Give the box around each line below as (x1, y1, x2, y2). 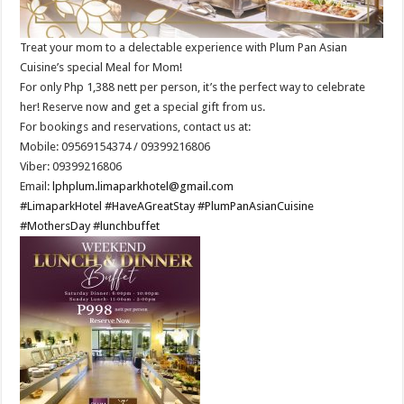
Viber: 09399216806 (20, 159, 123, 173)
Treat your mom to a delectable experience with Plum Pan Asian (20, 40, 348, 54)
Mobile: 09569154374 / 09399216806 (20, 139, 211, 153)
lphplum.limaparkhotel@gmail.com (52, 179, 234, 193)
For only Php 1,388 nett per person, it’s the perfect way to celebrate (20, 79, 366, 94)
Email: (20, 179, 53, 193)
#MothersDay (20, 218, 91, 233)
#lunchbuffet (93, 218, 161, 233)
